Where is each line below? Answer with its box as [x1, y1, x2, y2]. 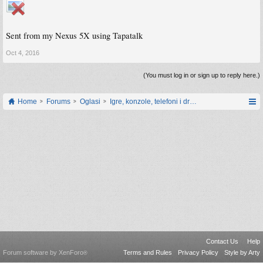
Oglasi [80, 97, 100, 106]
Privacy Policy [178, 249, 218, 256]
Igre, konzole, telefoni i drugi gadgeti [110, 97, 225, 106]
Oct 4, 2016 [6, 49, 39, 56]
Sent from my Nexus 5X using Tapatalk [6, 30, 143, 41]
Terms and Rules [123, 249, 172, 256]
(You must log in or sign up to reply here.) [143, 72, 260, 79]
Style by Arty [224, 249, 260, 256]
